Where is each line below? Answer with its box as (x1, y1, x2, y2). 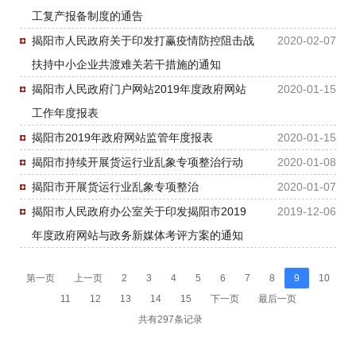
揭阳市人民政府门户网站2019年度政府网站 (32, 83, 246, 95)
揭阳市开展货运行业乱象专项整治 (32, 180, 199, 193)
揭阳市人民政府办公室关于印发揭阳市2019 (32, 205, 246, 218)
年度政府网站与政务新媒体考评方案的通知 (32, 229, 243, 242)
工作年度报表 (32, 106, 99, 119)
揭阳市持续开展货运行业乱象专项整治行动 (32, 156, 243, 168)
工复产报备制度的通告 (32, 10, 143, 22)
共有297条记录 (137, 314, 203, 325)
